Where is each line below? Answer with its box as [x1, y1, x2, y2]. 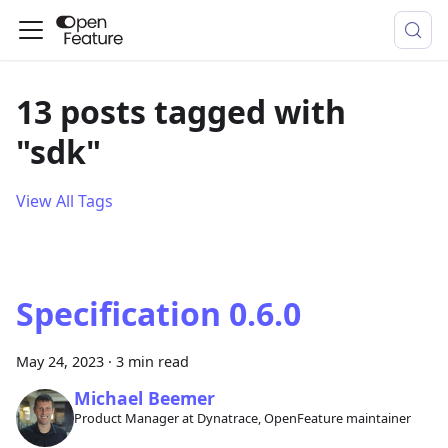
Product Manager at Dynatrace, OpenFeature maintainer [73, 409, 411, 428]
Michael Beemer [73, 386, 215, 411]
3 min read [116, 352, 189, 371]
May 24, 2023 [16, 352, 104, 371]
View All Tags [16, 190, 113, 212]
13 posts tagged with [16, 90, 346, 133]
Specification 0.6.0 [16, 292, 301, 335]
